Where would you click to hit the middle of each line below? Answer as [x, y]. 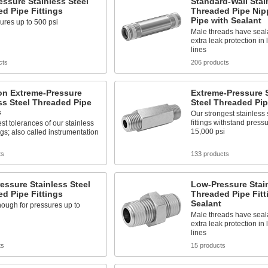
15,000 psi [208, 132]
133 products [210, 154]
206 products [210, 62]
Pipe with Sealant [226, 20]
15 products [208, 245]
